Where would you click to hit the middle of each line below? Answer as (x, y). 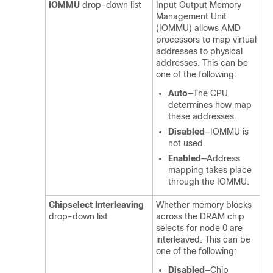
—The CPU (208, 93)
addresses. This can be (202, 63)
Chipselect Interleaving (96, 205)
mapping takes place (210, 170)
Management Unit (191, 16)
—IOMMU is (227, 132)
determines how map (210, 105)
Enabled (185, 158)
